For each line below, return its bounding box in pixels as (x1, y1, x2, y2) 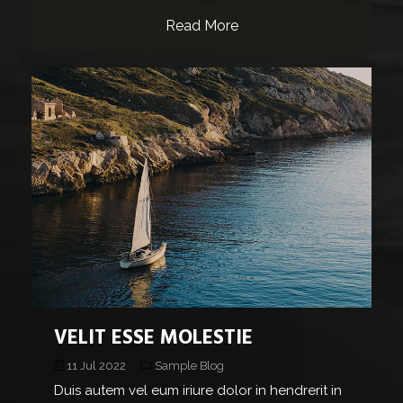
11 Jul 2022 (64, 358, 130, 372)
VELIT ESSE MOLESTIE (54, 322, 253, 355)
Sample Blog (151, 358, 224, 372)
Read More (165, 16, 238, 34)
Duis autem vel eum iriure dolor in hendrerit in (54, 382, 342, 399)
